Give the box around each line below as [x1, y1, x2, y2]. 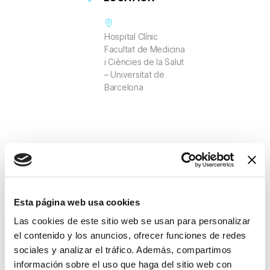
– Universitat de [104, 69, 165, 80]
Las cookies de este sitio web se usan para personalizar [14, 216, 251, 227]
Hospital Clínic [104, 31, 158, 42]
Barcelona [104, 81, 143, 92]
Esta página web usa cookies [14, 196, 140, 207]
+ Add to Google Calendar [98, 204, 190, 214]
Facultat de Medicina [104, 43, 185, 54]
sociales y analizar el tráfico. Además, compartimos [14, 245, 232, 256]
